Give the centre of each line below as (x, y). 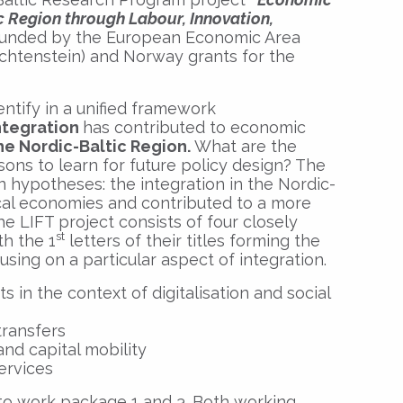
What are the (246, 146)
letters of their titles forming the (193, 240)
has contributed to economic (194, 127)
